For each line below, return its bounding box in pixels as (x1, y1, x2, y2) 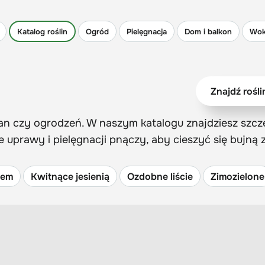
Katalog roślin (17, 26, 67, 37)
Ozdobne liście (127, 170, 193, 183)
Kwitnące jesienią (31, 170, 109, 183)
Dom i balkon (185, 26, 232, 37)
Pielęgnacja (127, 26, 167, 37)
